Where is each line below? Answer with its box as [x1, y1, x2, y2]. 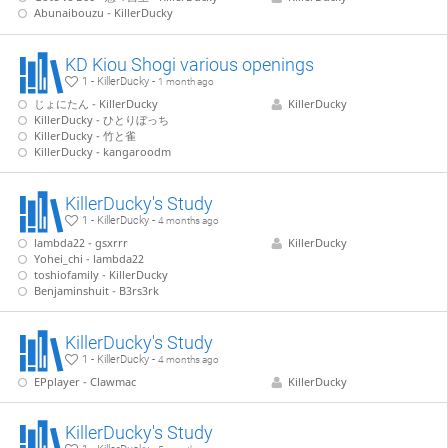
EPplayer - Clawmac [34, 373, 137, 389]
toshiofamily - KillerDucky [34, 266, 169, 282]
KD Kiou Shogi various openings [65, 53, 315, 75]
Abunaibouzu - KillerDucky [34, 5, 174, 21]
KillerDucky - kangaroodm [34, 144, 172, 160]
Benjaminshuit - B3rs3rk [34, 282, 160, 298]
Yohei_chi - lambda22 [34, 250, 145, 266]
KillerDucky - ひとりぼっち [34, 112, 170, 128]
